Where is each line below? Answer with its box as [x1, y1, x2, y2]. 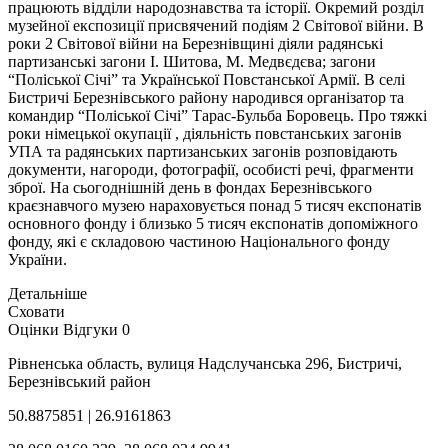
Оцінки [8, 320, 63, 338]
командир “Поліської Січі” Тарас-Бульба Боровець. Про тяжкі [8, 106, 427, 124]
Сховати [8, 302, 65, 320]
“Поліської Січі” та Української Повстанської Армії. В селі [8, 70, 405, 88]
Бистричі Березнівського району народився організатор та [8, 88, 404, 106]
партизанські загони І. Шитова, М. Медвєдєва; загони [8, 52, 376, 70]
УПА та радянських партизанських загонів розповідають [8, 142, 397, 160]
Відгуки [63, 320, 122, 338]
